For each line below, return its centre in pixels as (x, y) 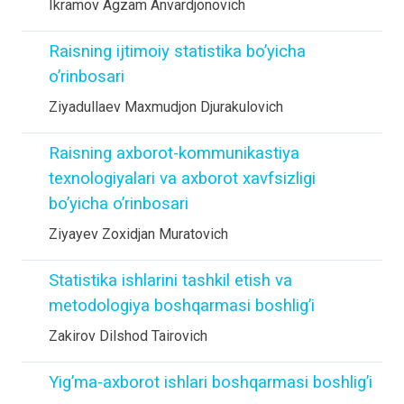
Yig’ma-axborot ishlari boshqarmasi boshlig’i (211, 382)
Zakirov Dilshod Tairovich (128, 336)
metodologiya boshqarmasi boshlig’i (182, 306)
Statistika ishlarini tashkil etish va (170, 280)
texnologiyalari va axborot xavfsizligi (182, 179)
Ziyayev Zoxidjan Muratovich (138, 234)
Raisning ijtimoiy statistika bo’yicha (177, 51)
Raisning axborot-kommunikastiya (174, 153)
